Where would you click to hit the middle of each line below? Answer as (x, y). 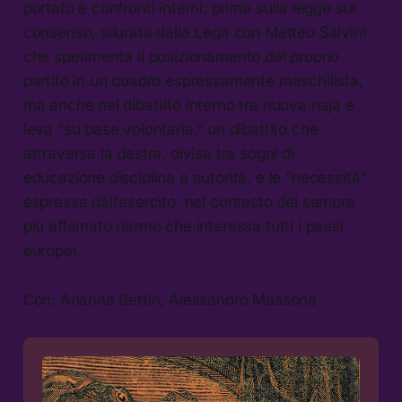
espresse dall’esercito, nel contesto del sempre (189, 201)
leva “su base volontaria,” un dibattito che (170, 129)
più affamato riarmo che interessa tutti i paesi (183, 226)
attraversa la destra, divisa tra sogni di (158, 153)
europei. (54, 250)
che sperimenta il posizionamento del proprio (181, 56)
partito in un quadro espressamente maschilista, (193, 80)
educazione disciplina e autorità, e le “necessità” (195, 177)
